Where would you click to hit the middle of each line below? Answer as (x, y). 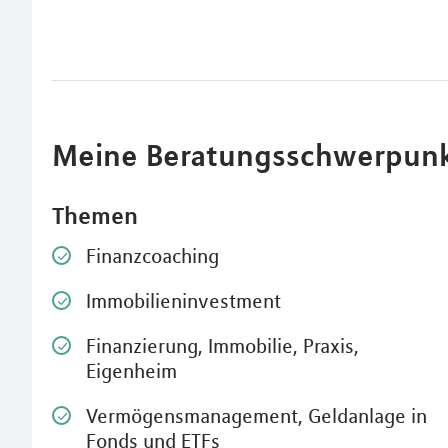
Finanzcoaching (152, 255)
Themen (95, 215)
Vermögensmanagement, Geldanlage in (256, 415)
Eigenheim (131, 370)
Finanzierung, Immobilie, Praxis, (222, 345)
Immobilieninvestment (183, 300)
